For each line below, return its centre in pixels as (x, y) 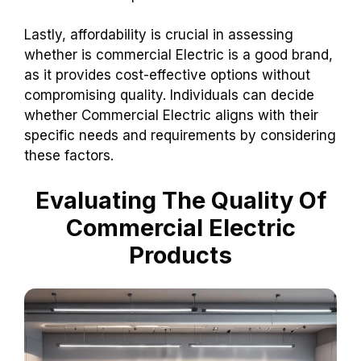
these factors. (69, 156)
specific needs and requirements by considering (180, 136)
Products (180, 255)
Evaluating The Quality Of (180, 200)
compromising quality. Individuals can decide (169, 95)
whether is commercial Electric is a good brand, (178, 55)
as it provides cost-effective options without (167, 75)
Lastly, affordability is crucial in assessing (159, 35)
